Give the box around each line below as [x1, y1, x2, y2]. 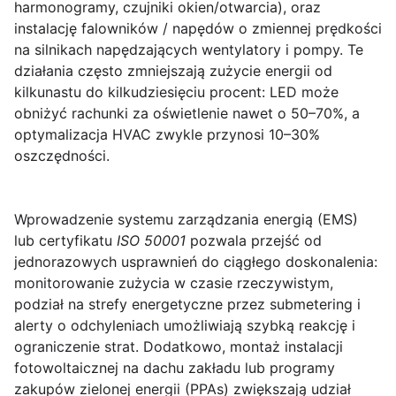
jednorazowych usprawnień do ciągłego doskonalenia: [14, 253, 377, 270]
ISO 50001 [117, 232, 186, 249]
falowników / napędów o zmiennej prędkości [81, 19, 382, 37]
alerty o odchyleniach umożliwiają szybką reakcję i [14, 316, 355, 334]
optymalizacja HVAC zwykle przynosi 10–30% [14, 126, 320, 143]
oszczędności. [14, 147, 110, 164]
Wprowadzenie [14, 210, 118, 228]
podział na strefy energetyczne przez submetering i [14, 295, 361, 313]
